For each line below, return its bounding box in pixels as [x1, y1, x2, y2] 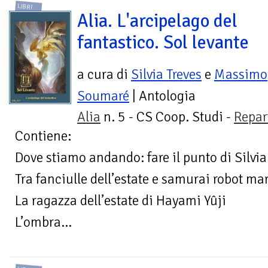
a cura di [77, 65, 131, 83]
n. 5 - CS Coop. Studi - [100, 108, 234, 126]
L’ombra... [15, 213, 72, 231]
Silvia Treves [131, 65, 202, 83]
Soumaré [77, 87, 129, 105]
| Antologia [129, 87, 196, 105]
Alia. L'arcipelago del [77, 9, 237, 32]
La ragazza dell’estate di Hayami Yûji [15, 191, 226, 209]
